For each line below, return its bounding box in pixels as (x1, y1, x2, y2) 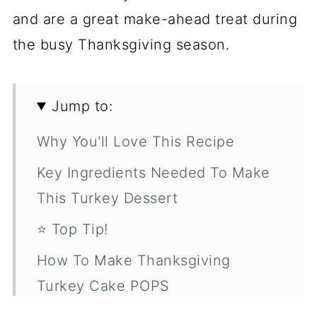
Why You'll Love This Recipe (36, 133, 235, 150)
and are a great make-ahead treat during (12, 11, 298, 28)
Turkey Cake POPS (36, 277, 170, 294)
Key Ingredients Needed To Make (36, 164, 270, 181)
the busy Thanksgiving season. (12, 36, 230, 53)
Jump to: (52, 98, 113, 115)
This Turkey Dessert (36, 190, 178, 207)
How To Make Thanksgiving (36, 252, 231, 269)
